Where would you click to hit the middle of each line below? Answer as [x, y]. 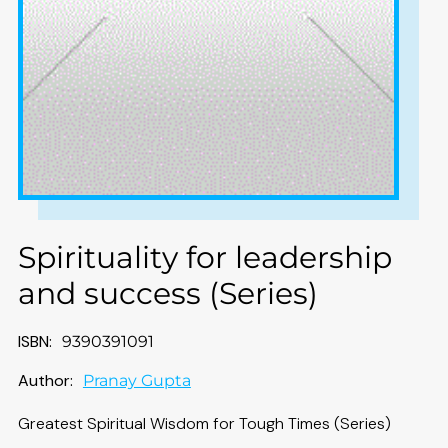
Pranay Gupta [136, 381]
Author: [45, 381]
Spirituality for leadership [204, 258]
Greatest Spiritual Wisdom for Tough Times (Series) [204, 424]
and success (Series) [167, 294]
